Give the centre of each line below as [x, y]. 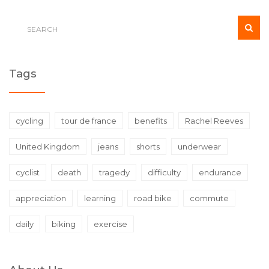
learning [100, 198]
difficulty [164, 173]
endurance [220, 173]
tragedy [114, 173]
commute [209, 198]
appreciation [41, 198]
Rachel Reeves [214, 121]
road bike [153, 198]
